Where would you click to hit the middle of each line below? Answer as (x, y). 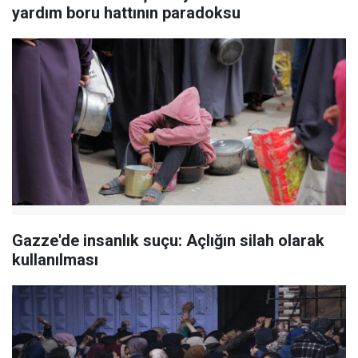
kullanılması (55, 260)
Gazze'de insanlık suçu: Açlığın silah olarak (168, 241)
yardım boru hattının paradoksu (126, 12)
